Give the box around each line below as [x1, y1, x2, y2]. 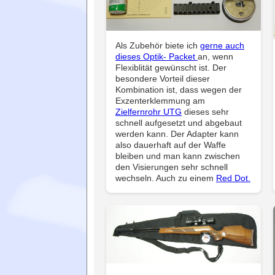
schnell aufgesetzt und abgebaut [115, 117, 242, 128]
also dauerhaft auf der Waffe [115, 139, 226, 150]
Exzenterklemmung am [115, 95, 205, 106]
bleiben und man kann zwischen [115, 150, 240, 161]
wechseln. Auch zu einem [115, 172, 216, 183]
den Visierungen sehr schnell [115, 161, 228, 172]
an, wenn [198, 51, 233, 61]
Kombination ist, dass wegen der [115, 84, 242, 95]
